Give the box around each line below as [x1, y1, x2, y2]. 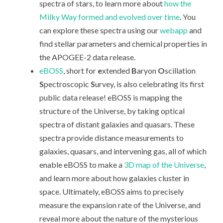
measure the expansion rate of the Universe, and [39, 200, 201, 210]
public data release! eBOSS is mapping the [39, 93, 183, 103]
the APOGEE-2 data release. [39, 52, 136, 62]
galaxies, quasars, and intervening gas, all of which [39, 146, 207, 156]
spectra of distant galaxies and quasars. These [39, 119, 195, 129]
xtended [102, 66, 132, 76]
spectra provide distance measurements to [39, 133, 184, 143]
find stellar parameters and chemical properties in [39, 39, 208, 49]
